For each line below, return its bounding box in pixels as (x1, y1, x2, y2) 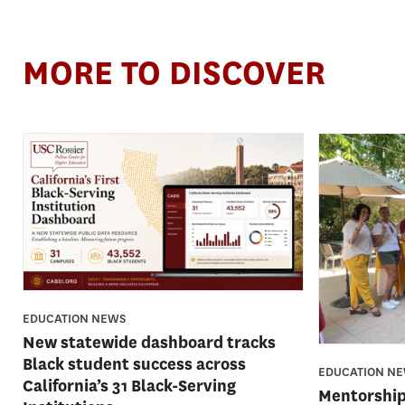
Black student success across (23, 353, 246, 376)
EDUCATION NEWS (23, 311, 126, 327)
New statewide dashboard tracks (23, 332, 276, 354)
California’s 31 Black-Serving (23, 375, 236, 398)
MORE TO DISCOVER (23, 51, 325, 95)
